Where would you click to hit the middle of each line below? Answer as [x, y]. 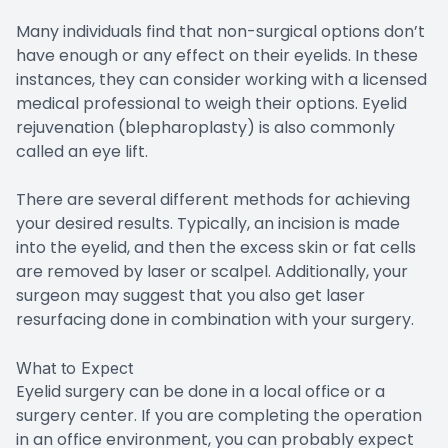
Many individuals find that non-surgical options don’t [220, 31]
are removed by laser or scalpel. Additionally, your [212, 271]
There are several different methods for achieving [213, 199]
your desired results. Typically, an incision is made [208, 223]
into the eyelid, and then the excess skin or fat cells [216, 247]
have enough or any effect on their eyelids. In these [217, 55]
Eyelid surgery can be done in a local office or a [200, 391]
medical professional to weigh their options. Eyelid [211, 103]
